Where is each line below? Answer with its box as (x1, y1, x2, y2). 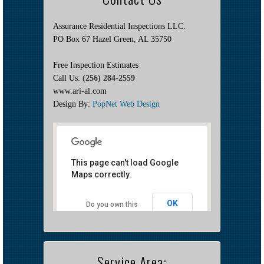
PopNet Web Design (93, 100, 160, 109)
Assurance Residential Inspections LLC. (53, 22, 186, 31)
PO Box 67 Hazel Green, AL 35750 (53, 35, 171, 44)
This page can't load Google (71, 158, 179, 168)
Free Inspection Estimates (53, 61, 138, 70)
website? (97, 210, 127, 219)
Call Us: (53, 74, 82, 83)
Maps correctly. (71, 170, 131, 180)
